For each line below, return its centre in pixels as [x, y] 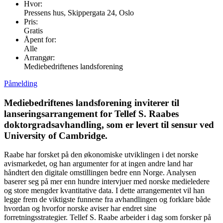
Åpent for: [40, 39]
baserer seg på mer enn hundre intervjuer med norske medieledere [107, 182]
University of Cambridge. [56, 135]
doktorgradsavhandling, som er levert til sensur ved [109, 124]
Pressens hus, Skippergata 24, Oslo [79, 12]
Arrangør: [39, 57]
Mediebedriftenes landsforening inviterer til [92, 103]
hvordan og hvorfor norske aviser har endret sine [80, 209]
